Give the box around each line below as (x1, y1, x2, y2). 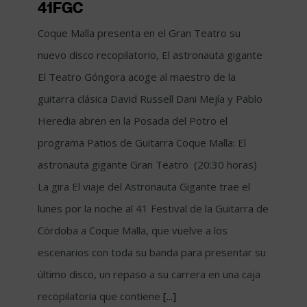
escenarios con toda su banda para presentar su (38, 245, 266, 259)
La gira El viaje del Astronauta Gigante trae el (38, 179, 250, 193)
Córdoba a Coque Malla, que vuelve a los (38, 223, 228, 237)
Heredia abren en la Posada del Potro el (38, 113, 228, 127)
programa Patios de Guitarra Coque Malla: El (38, 135, 246, 149)
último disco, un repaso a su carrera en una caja (38, 267, 260, 281)
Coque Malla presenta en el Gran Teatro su (38, 25, 241, 40)
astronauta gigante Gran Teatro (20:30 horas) (38, 157, 257, 171)
